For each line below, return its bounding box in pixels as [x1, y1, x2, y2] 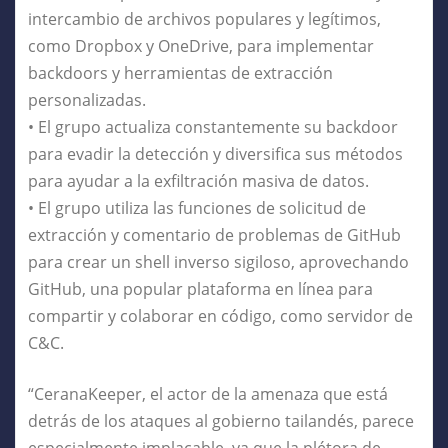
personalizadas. [28, 88, 146, 111]
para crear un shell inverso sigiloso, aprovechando [28, 250, 409, 273]
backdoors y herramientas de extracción [28, 61, 333, 84]
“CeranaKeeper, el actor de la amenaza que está [28, 382, 388, 405]
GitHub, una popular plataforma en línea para [28, 277, 373, 300]
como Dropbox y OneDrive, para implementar [28, 34, 374, 57]
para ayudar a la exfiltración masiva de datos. [28, 169, 369, 192]
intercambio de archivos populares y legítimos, [28, 7, 381, 30]
